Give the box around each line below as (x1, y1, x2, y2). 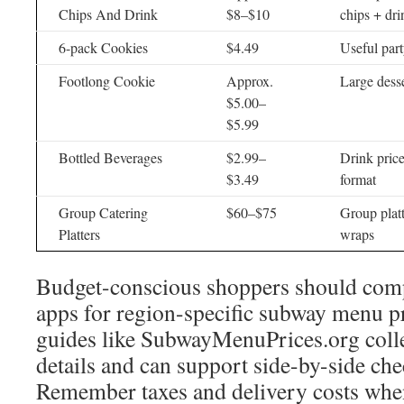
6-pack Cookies (59, 38, 148, 57)
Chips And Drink (59, 5, 158, 23)
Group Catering (59, 203, 148, 222)
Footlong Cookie (59, 71, 155, 90)
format (340, 170, 376, 188)
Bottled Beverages (59, 148, 162, 167)
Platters (59, 225, 100, 243)
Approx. (226, 71, 273, 90)
